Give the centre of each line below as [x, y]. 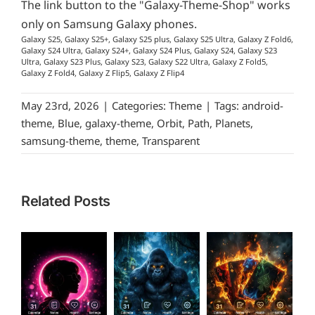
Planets [233, 123]
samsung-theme [60, 141]
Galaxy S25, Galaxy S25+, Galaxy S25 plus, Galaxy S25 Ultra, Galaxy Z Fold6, [157, 39]
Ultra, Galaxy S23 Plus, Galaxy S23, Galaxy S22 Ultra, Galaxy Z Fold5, [144, 62]
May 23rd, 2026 [60, 106]
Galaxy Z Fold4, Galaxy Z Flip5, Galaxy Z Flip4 [103, 73]
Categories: [140, 106]
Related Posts [66, 201]
